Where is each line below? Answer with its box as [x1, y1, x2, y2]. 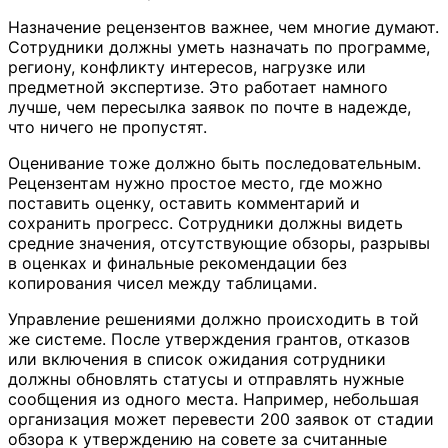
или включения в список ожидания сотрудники [8, 348, 386, 369]
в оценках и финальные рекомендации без [8, 252, 347, 273]
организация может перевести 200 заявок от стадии [8, 408, 434, 429]
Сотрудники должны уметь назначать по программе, [8, 36, 430, 57]
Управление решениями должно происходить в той [8, 308, 419, 329]
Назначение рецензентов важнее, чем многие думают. [8, 16, 439, 37]
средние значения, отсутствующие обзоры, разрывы [8, 232, 430, 253]
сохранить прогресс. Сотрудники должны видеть [8, 212, 403, 233]
